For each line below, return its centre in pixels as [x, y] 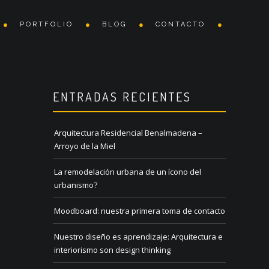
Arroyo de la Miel [85, 146]
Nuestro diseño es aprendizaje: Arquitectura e [138, 237]
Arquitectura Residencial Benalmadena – [128, 133]
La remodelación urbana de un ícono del [128, 172]
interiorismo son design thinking [112, 250]
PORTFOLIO [46, 24]
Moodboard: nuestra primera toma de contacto [140, 211]
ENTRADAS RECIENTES [122, 97]
